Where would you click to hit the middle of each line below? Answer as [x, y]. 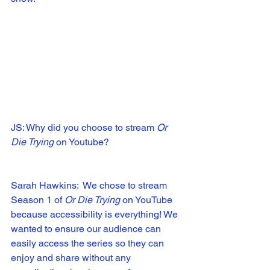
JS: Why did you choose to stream [84, 127]
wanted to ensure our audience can [87, 228]
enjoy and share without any [72, 257]
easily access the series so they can [89, 243]
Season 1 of [38, 199]
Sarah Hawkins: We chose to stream [90, 185]
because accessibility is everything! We [96, 214]
